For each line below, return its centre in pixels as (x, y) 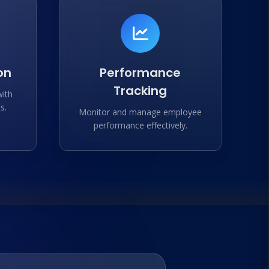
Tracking (140, 91)
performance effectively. (140, 125)
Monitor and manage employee (140, 112)
